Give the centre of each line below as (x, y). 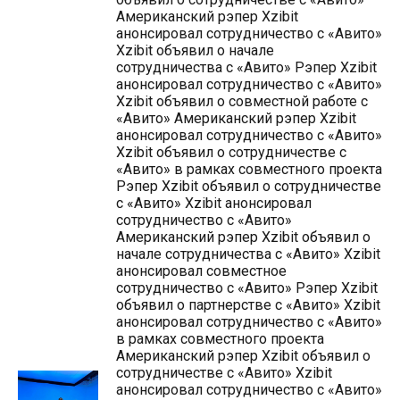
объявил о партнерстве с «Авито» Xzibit (248, 305)
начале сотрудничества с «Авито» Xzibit (248, 254)
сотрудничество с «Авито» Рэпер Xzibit (247, 288)
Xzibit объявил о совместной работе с (242, 101)
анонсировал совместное (201, 271)
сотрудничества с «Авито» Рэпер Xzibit (246, 67)
